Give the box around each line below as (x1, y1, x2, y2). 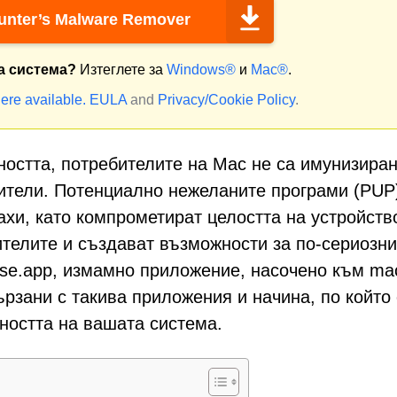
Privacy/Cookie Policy (158, 92, 295, 107)
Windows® (167, 62, 236, 77)
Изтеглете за (76, 62, 167, 77)
